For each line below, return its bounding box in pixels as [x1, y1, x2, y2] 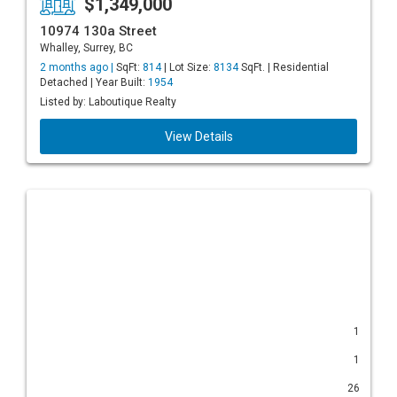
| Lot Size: [161, 61, 214, 74]
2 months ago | [40, 61, 116, 74]
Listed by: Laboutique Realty [40, 96, 176, 108]
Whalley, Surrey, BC [40, 42, 133, 54]
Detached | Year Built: [40, 76, 148, 89]
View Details [164, 129, 233, 144]
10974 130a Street [40, 23, 157, 39]
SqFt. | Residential [238, 61, 329, 74]
